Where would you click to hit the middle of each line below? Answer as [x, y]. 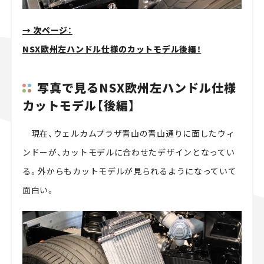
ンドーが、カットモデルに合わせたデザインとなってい [128, 152]
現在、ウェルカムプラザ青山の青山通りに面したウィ [128, 133]
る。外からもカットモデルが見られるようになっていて [129, 171]
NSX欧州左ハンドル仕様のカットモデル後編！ [112, 49]
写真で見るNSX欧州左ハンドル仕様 [136, 87]
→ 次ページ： [47, 30]
